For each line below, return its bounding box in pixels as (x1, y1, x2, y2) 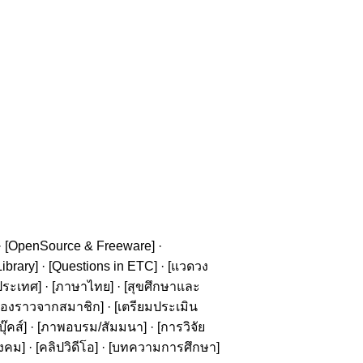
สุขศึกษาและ (127, 280, 200, 293)
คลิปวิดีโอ (39, 340, 95, 354)
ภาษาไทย (55, 280, 110, 293)
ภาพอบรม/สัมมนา (41, 320, 143, 334)
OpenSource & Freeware (8, 239, 152, 253)
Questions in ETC (52, 259, 154, 273)
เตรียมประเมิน (117, 300, 198, 314)
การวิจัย (160, 320, 205, 334)
